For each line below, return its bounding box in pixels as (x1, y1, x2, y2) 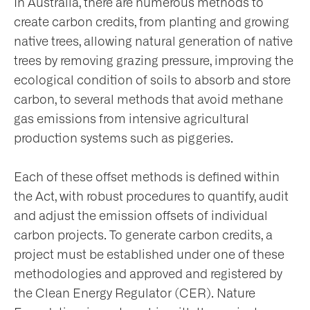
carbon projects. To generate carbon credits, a (14, 229, 273, 242)
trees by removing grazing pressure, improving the (14, 55, 293, 68)
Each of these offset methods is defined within (14, 171, 280, 184)
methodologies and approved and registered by (14, 268, 282, 281)
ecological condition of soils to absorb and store (14, 74, 291, 87)
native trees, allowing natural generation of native (14, 35, 293, 48)
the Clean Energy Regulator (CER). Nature (14, 287, 255, 300)
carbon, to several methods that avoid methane (14, 93, 283, 107)
